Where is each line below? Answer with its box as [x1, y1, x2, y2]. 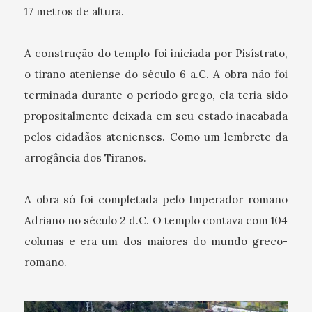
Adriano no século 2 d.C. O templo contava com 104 [24, 213, 288, 227]
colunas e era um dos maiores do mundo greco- [24, 234, 288, 248]
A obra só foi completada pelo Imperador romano [24, 192, 288, 206]
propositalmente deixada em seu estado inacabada [24, 109, 288, 123]
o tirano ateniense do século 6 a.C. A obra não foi [24, 67, 288, 81]
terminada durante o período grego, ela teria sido [24, 88, 288, 102]
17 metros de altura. [24, 4, 124, 18]
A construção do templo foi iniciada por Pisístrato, [24, 46, 288, 60]
